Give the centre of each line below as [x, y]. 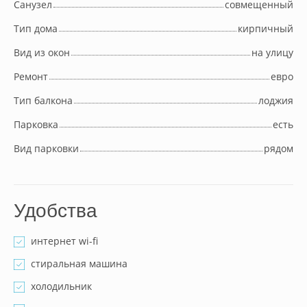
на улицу [272, 52]
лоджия [276, 100]
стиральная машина [79, 263]
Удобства [56, 211]
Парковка [36, 124]
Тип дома [36, 28]
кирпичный [266, 28]
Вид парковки [46, 148]
